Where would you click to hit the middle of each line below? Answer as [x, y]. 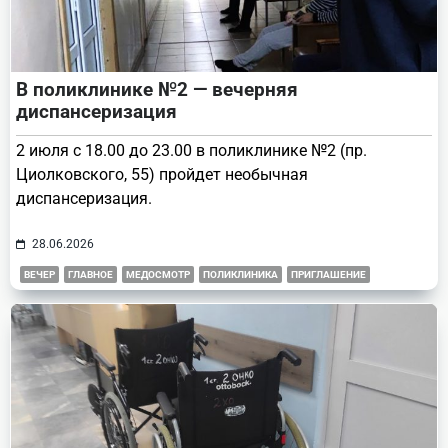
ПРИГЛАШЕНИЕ [328, 274]
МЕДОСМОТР [158, 274]
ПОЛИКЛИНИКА [240, 274]
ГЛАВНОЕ [90, 274]
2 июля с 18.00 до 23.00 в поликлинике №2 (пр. [191, 150]
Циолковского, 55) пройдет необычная [162, 174]
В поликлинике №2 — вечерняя [157, 89]
